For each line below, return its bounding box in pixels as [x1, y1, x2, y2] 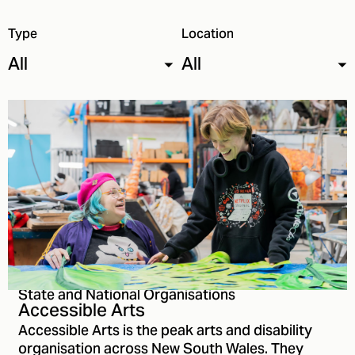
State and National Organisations [18, 281, 235, 312]
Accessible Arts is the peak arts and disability [18, 315, 312, 347]
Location [181, 21, 234, 49]
